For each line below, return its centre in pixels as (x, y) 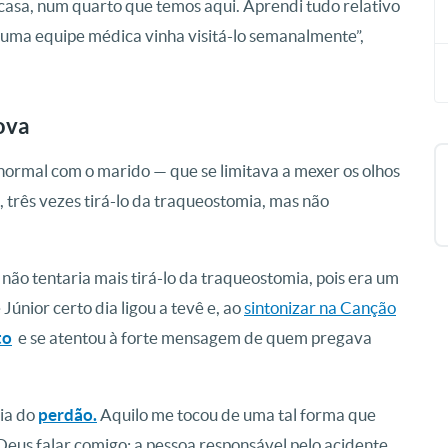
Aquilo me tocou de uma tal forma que (236, 414)
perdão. (67, 414)
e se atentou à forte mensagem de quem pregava (192, 337)
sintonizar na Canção (320, 307)
